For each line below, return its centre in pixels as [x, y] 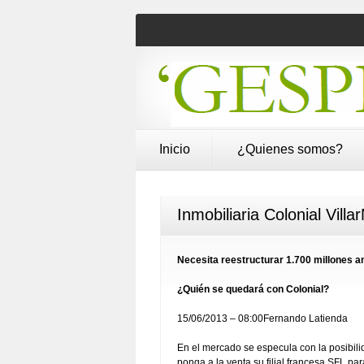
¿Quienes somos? [290, 149]
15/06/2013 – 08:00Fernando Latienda [262, 318]
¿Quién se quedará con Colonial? [253, 289]
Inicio [175, 149]
